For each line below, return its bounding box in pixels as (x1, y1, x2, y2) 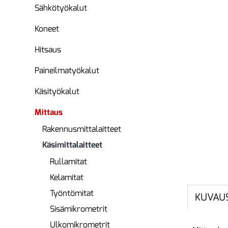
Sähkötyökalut (35, 3, 87, 13)
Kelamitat (50, 172, 83, 183)
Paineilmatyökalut (35, 65, 99, 76)
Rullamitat (50, 156, 87, 167)
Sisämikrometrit (50, 204, 107, 214)
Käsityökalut (35, 86, 79, 97)
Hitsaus (35, 44, 61, 55)
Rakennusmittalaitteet (42, 124, 121, 134)
